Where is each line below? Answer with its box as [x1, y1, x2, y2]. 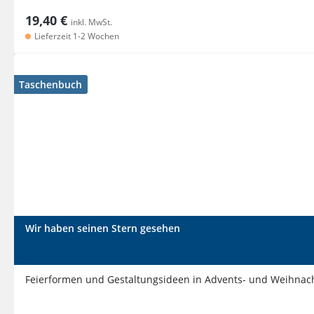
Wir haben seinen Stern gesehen [25, 221, 180, 235]
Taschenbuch [19, 78, 82, 91]
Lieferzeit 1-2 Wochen [32, 30, 119, 42]
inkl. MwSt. [71, 16, 112, 28]
